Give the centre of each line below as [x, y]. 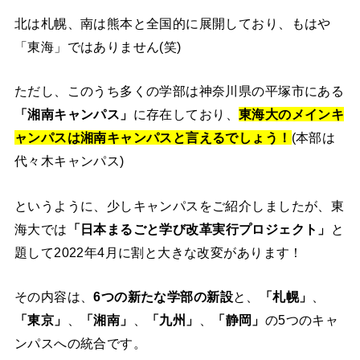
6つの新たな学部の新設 [163, 296]
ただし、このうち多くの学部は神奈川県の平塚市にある [179, 91]
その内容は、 [54, 296]
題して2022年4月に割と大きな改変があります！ [158, 252]
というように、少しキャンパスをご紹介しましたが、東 [179, 205]
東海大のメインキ [291, 115]
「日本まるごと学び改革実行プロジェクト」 [199, 229]
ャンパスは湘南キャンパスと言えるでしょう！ [153, 138]
